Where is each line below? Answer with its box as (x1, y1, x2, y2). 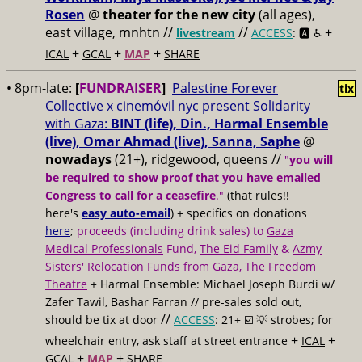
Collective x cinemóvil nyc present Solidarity (45, 97, 310, 115)
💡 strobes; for (256, 312, 333, 327)
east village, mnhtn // (45, 23, 176, 41)
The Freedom (245, 259, 316, 274)
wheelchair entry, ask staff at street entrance (45, 333, 288, 348)
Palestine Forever (172, 79, 278, 97)
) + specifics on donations (170, 205, 307, 221)
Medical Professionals (45, 241, 163, 256)
